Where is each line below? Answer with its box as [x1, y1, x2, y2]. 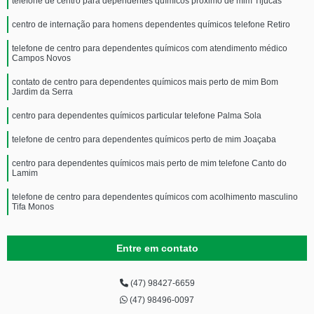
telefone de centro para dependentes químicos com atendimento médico [12, 43, 287, 53]
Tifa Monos [12, 202, 54, 212]
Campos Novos [12, 53, 71, 63]
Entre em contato [116, 243, 198, 254]
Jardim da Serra [12, 87, 73, 97]
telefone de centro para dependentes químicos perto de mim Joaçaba [12, 135, 276, 144]
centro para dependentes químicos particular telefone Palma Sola [12, 111, 261, 121]
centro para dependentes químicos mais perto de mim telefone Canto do [12, 158, 287, 168]
